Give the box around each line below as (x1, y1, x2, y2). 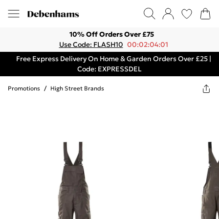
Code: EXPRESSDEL (77, 65, 142, 73)
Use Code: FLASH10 (59, 40, 123, 49)
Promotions (8, 85, 40, 92)
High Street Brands (50, 85, 104, 92)
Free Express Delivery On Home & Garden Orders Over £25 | (16, 54, 211, 63)
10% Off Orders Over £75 (69, 30, 154, 39)
